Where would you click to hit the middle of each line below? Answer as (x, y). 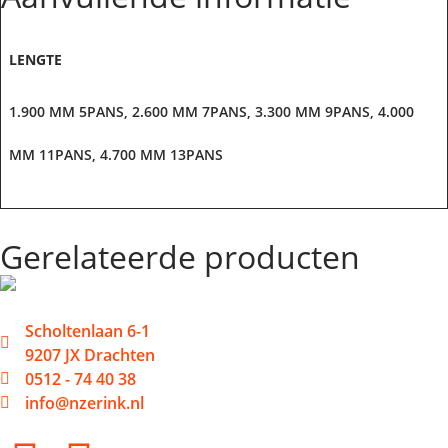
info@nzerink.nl (84, 403)
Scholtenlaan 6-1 (87, 331)
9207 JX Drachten (90, 355)
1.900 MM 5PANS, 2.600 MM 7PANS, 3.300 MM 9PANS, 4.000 (212, 111)
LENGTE (36, 60)
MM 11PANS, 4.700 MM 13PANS (116, 154)
